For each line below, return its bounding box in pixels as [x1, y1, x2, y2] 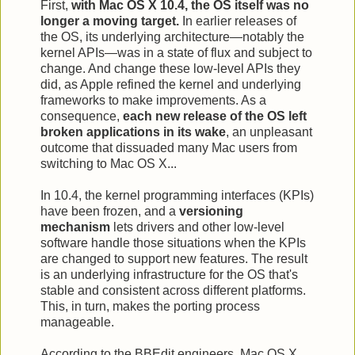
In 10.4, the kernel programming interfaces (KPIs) [40, 188, 314, 202]
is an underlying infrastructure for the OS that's [40, 267, 298, 281]
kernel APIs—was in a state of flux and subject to [40, 45, 312, 59]
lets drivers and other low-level [110, 219, 284, 234]
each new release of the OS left [123, 109, 307, 123]
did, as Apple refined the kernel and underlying [40, 77, 301, 91]
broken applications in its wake [40, 124, 226, 139]
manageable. [40, 315, 114, 329]
